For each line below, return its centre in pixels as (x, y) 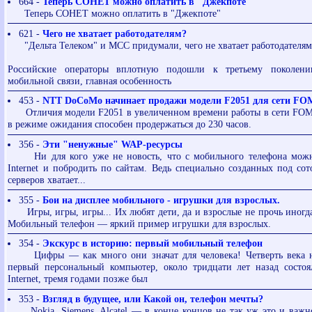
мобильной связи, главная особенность (90, 80)
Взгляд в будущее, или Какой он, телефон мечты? (153, 298)
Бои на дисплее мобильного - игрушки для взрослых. (161, 200)
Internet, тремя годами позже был (78, 279)
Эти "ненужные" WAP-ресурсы (112, 144)
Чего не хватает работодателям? (114, 33)
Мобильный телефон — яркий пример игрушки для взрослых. (140, 223)
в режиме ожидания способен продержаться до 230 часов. (130, 124)
